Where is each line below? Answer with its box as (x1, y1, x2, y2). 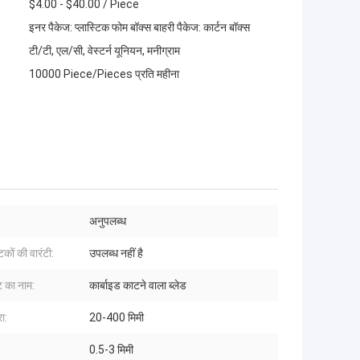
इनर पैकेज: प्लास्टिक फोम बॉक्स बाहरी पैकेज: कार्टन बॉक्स (29, 21, 250, 35)
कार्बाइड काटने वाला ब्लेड (89, 279, 186, 292)
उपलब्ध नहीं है (89, 247, 143, 260)
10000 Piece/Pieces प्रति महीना (29, 67, 179, 81)
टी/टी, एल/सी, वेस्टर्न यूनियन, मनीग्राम (29, 44, 180, 58)
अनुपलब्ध (89, 215, 126, 228)
